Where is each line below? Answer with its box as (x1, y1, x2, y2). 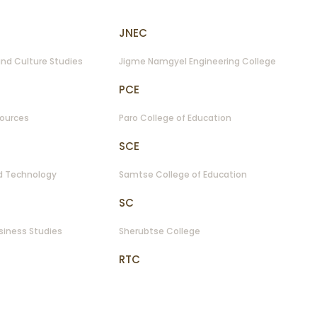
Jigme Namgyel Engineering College (118, 55, 276, 68)
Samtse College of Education (118, 168, 247, 181)
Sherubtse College (118, 225, 200, 238)
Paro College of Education (118, 112, 231, 125)
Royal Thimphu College (118, 282, 220, 294)
